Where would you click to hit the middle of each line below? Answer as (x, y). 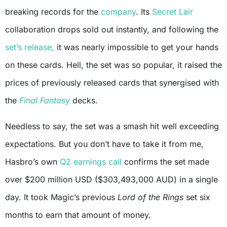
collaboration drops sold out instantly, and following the (112, 29)
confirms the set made (165, 161)
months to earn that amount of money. (78, 215)
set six (197, 197)
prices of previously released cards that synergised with (112, 82)
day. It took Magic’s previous (61, 197)
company (118, 11)
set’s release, (30, 47)
